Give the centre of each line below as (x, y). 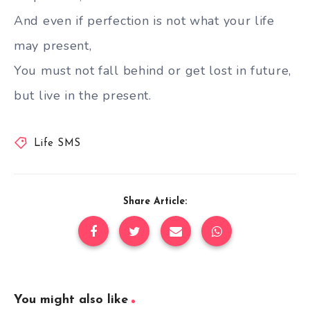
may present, (53, 46)
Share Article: (155, 201)
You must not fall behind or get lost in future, (153, 71)
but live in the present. (83, 95)
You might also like (71, 300)
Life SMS (57, 143)
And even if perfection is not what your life (144, 21)
